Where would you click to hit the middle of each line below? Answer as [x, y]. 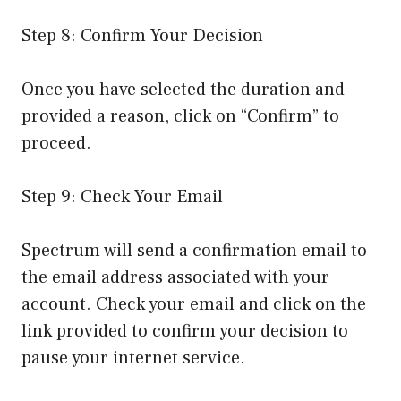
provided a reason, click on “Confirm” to [180, 117]
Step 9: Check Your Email [122, 197]
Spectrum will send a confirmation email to [194, 251]
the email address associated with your [175, 278]
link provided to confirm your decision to [185, 332]
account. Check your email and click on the [194, 305]
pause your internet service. [133, 358]
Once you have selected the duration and [183, 90]
